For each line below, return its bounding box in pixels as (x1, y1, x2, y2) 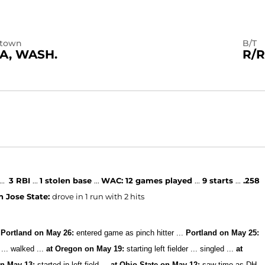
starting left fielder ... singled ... (124, 244, 237, 253)
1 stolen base (40, 176, 95, 185)
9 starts (202, 176, 236, 185)
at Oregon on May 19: (46, 244, 125, 253)
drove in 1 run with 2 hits (52, 192, 145, 201)
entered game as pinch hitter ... (74, 228, 184, 237)
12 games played (125, 176, 195, 185)
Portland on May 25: (183, 228, 260, 237)
